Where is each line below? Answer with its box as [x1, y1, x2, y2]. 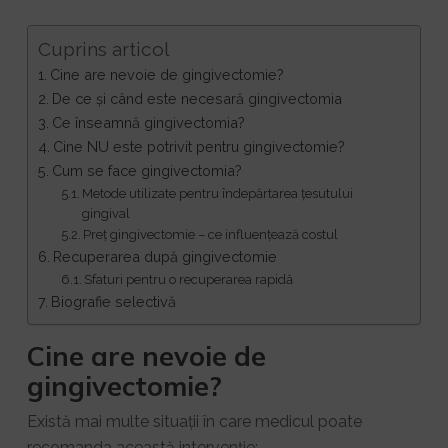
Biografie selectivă [50, 293, 176, 310]
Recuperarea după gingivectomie [52, 248, 277, 265]
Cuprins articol [37, 38, 170, 61]
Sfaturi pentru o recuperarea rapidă [84, 272, 294, 287]
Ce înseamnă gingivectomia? [51, 114, 245, 131]
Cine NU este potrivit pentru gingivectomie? [52, 138, 345, 155]
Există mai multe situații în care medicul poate [26, 412, 362, 431]
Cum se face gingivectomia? [51, 162, 242, 179]
